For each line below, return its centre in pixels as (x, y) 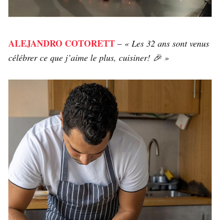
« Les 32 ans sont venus (167, 43)
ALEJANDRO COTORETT (62, 43)
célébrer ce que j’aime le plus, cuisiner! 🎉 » (89, 57)
